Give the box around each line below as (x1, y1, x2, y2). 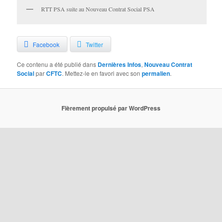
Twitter (86, 40, 104, 49)
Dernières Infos (98, 59, 142, 69)
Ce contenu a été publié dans (17, 59, 98, 68)
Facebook (33, 40, 60, 49)
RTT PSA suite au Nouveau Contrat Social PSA (41, 4, 155, 13)
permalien (142, 68, 170, 78)
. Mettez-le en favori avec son (62, 68, 142, 77)
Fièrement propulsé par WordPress (61, 104, 161, 113)
